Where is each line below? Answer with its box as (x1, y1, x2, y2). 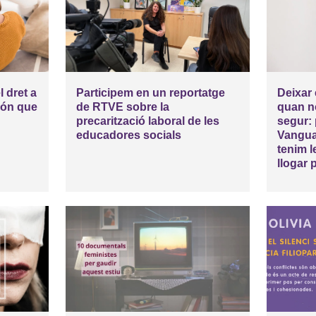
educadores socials (76, 128, 182, 141)
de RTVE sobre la (76, 100, 170, 113)
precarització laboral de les (76, 114, 220, 127)
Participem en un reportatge (76, 86, 226, 99)
